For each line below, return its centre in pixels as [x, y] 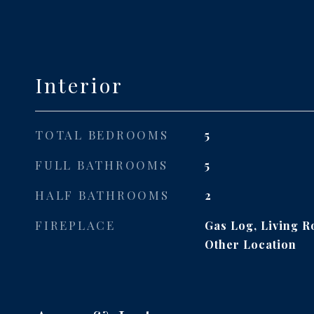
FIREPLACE [75, 225]
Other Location [250, 244]
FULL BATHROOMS [102, 165]
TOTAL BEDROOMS [102, 135]
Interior [79, 85]
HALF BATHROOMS [102, 195]
